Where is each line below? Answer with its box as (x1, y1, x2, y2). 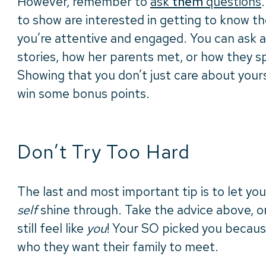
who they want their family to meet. (17, 239, 218, 255)
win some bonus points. (17, 85, 150, 102)
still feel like (17, 220, 87, 237)
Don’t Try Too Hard (17, 139, 191, 165)
